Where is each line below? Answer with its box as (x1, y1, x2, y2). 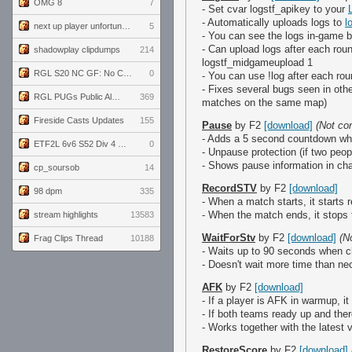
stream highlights (34, 210, 98, 219)
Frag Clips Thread (34, 233, 103, 243)
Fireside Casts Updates (34, 115, 124, 125)
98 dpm (34, 186, 62, 196)
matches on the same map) (202, 97, 327, 108)
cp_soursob (34, 163, 79, 172)
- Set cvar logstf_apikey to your (202, 3, 348, 15)
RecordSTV (202, 182, 257, 194)
